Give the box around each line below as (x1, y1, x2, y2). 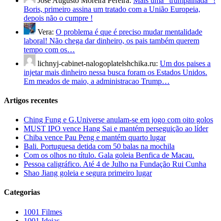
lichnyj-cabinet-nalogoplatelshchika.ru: (37, 59, 160, 68)
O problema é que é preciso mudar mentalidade (56, 27, 202, 36)
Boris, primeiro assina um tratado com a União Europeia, (24, 4, 200, 13)
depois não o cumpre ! (24, 13, 93, 22)
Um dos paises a (160, 59, 211, 68)
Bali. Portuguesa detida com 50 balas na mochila (24, 142, 175, 151)
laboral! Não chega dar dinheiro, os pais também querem (24, 36, 199, 45)
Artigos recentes (4, 96, 58, 105)
